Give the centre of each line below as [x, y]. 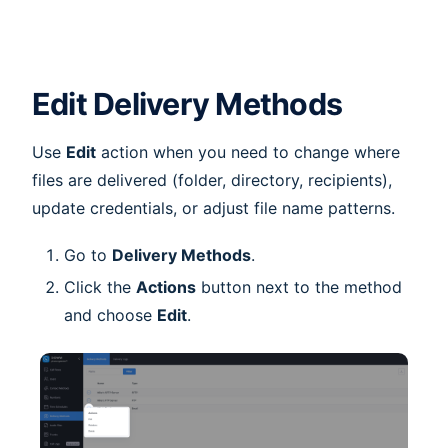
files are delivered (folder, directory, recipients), [212, 180]
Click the [100, 286]
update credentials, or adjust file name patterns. [213, 208]
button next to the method [299, 286]
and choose [110, 314]
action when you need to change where [248, 152]
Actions [166, 286]
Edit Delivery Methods [187, 104]
